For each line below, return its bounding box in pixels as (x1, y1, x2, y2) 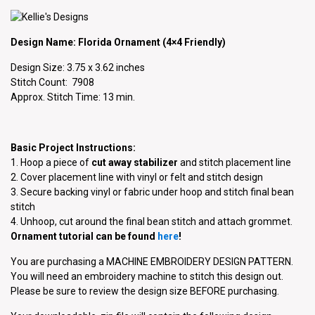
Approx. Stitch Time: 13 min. (11, 91, 135, 103)
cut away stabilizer (91, 156, 178, 168)
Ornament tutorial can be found (11, 230, 157, 242)
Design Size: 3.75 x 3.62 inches (11, 61, 145, 73)
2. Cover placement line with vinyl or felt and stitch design (11, 171, 263, 183)
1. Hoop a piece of (11, 156, 91, 168)
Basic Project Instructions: (11, 141, 136, 153)
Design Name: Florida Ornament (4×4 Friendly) (11, 36, 226, 48)
